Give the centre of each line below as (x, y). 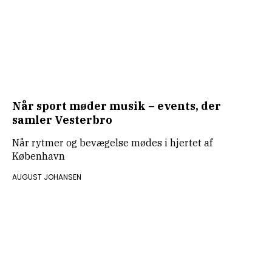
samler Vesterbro (62, 120)
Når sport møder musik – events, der (117, 106)
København (39, 156)
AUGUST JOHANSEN (47, 177)
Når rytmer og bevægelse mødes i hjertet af (112, 143)
